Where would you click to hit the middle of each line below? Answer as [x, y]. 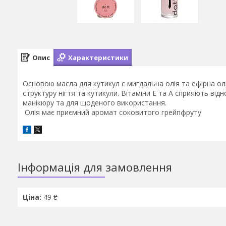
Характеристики [98, 57]
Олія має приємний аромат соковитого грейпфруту [112, 112]
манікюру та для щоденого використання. [95, 103]
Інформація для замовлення [95, 167]
